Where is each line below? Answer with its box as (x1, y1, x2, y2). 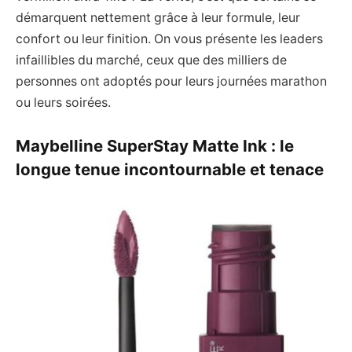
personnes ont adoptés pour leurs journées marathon (16, 73, 327, 89)
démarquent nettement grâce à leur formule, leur (16, 9, 300, 25)
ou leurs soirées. (16, 94, 111, 110)
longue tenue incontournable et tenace (16, 159, 324, 180)
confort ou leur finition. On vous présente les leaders (16, 31, 323, 46)
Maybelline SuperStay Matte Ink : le (16, 136, 294, 156)
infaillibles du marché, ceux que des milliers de (16, 52, 287, 68)
